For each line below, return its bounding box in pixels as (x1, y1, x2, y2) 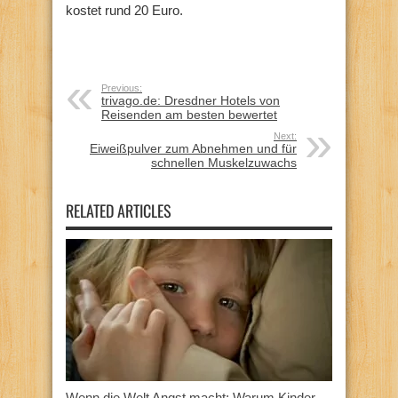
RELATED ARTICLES (66, 198, 171, 222)
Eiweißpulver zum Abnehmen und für (90, 140, 297, 155)
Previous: (101, 82, 142, 93)
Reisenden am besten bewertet (101, 107, 277, 122)
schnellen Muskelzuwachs (151, 155, 297, 170)
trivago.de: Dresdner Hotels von (101, 92, 280, 107)
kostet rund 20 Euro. (66, 2, 183, 18)
